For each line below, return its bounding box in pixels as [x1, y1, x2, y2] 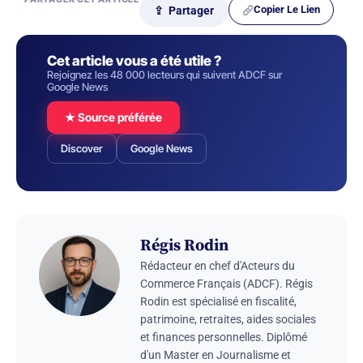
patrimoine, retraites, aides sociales [140, 313, 316, 327]
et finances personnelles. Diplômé [140, 331, 307, 344]
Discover [61, 142, 103, 156]
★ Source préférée [65, 110, 162, 125]
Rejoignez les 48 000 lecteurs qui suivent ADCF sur [47, 68, 282, 82]
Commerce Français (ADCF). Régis [140, 277, 313, 291]
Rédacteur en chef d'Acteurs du [140, 259, 295, 273]
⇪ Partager [154, 3, 214, 17]
